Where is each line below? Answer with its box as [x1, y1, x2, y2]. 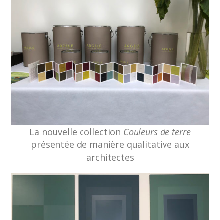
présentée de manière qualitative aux [31, 138, 189, 150]
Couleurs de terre [123, 125, 191, 137]
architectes [86, 151, 134, 163]
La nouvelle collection [29, 125, 123, 137]
